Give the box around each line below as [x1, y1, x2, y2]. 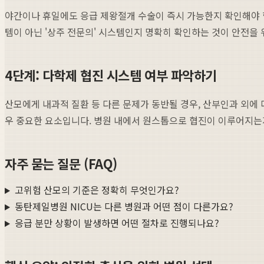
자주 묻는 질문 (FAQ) [5, 153, 117, 173]
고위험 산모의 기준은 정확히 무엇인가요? [14, 183, 179, 197]
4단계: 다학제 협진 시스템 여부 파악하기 [5, 65, 217, 84]
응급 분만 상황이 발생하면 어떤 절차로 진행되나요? [14, 216, 219, 230]
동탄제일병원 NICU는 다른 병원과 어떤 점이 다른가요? [14, 199, 233, 214]
